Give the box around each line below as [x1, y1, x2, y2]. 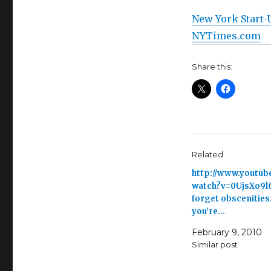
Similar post [191, 240, 238, 250]
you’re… [191, 206, 225, 217]
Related [191, 149, 223, 160]
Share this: [191, 62, 232, 72]
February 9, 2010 [191, 227, 262, 238]
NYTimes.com [191, 30, 261, 42]
